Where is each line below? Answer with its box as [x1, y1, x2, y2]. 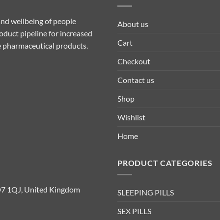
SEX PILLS [117, 206, 151, 216]
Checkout [117, 56, 150, 66]
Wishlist [117, 112, 145, 122]
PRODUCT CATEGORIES [117, 158, 213, 167]
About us [117, 19, 148, 28]
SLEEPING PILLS [117, 188, 174, 197]
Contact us [117, 75, 154, 84]
